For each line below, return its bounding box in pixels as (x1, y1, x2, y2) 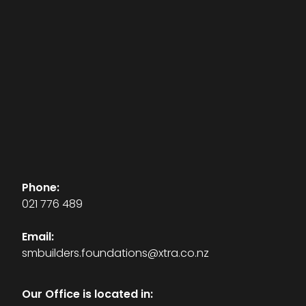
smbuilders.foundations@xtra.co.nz (22, 245, 209, 263)
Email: (22, 228, 54, 247)
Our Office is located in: (22, 286, 153, 304)
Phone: (22, 179, 59, 197)
